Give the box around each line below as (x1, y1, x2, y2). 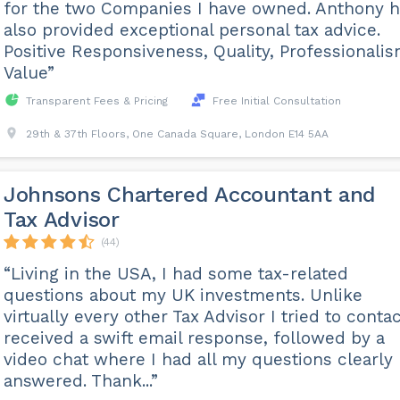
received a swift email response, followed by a (3, 328, 385, 348)
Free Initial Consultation (212, 95, 341, 107)
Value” (3, 62, 54, 83)
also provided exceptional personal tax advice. (3, 20, 380, 40)
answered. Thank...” (3, 371, 158, 391)
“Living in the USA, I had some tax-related (3, 263, 348, 284)
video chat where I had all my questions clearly (3, 349, 393, 370)
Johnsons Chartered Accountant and (3, 182, 377, 207)
